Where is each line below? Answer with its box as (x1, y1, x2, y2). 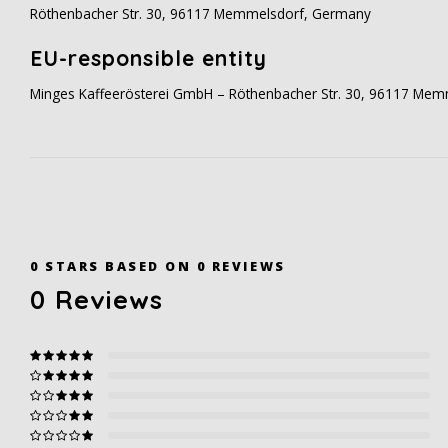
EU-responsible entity (30, 45, 268, 71)
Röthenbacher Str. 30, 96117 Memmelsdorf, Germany (30, 4, 371, 23)
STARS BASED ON (39, 258, 197, 275)
